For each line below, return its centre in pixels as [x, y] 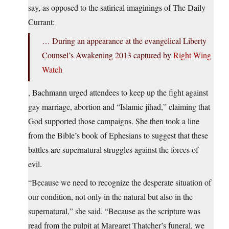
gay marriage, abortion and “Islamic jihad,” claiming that [119, 107]
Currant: [41, 22]
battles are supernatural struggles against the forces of [113, 150]
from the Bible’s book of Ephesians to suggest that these [118, 135]
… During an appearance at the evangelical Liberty [124, 41]
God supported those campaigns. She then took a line [114, 121]
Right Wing [192, 55]
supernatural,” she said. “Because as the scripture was [114, 211]
